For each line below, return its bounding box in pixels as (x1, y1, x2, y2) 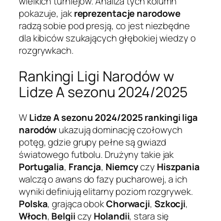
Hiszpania (156, 160, 200, 174)
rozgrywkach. (19, 44, 74, 57)
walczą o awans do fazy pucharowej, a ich (19, 173, 187, 186)
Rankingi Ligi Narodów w (19, 66, 174, 86)
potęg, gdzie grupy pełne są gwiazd (19, 136, 166, 149)
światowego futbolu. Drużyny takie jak (19, 148, 174, 161)
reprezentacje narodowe (74, 7, 181, 20)
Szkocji (154, 197, 186, 211)
